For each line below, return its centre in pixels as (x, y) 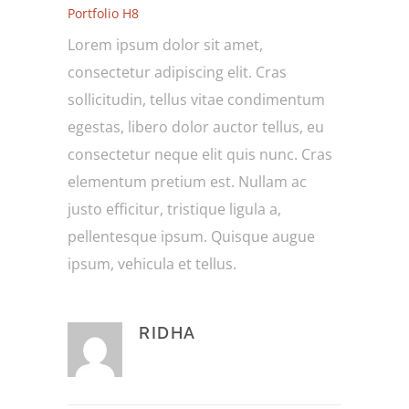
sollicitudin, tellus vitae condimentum (196, 100)
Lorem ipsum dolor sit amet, (165, 45)
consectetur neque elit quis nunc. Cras (200, 155)
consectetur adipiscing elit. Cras (177, 73)
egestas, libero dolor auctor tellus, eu (196, 127)
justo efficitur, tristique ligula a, (174, 210)
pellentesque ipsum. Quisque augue (191, 237)
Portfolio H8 (103, 14)
